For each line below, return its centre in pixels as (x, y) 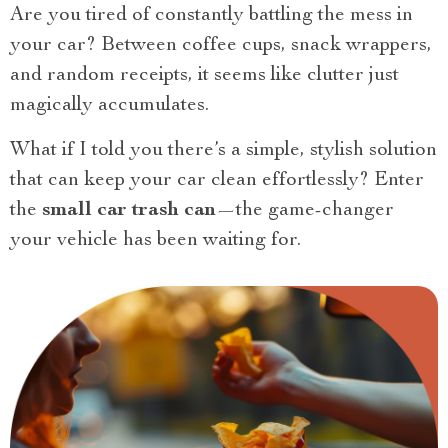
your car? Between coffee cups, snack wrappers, (221, 46)
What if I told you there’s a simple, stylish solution (223, 151)
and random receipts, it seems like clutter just (204, 76)
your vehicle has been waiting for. (155, 241)
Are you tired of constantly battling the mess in (211, 16)
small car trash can (129, 211)
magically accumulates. (109, 106)
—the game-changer (305, 211)
